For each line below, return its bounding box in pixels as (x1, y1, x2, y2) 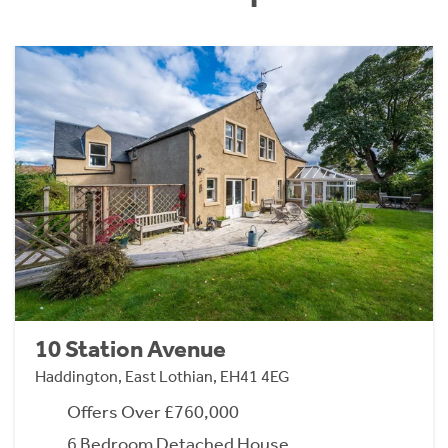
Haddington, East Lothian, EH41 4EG (35, 367, 290, 387)
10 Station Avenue (35, 335, 226, 364)
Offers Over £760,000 (67, 401, 239, 424)
